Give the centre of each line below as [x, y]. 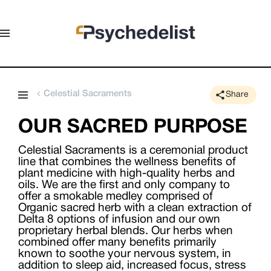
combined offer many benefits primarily [117, 243]
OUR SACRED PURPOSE [133, 127]
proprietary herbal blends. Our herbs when [126, 231]
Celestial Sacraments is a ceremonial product [133, 151]
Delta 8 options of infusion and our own [119, 220]
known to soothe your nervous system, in [125, 254]
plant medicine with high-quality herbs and [126, 174]
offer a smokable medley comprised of [116, 197]
